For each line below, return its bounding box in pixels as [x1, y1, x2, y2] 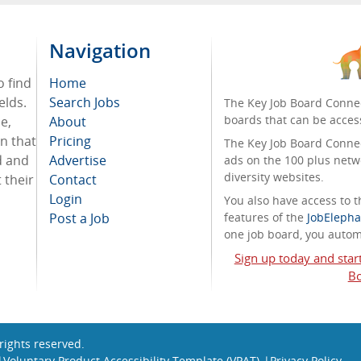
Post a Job [49, 210, 110, 227]
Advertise [49, 151, 106, 169]
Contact [49, 171, 97, 189]
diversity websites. [224, 169, 325, 185]
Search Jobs [49, 93, 120, 111]
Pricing [49, 132, 91, 150]
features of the [224, 210, 308, 225]
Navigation [49, 37, 151, 64]
